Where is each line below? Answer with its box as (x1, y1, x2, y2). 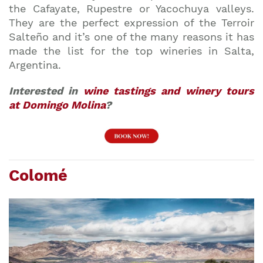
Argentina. (9, 58, 61, 71)
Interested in (9, 84, 83, 97)
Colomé (9, 166, 68, 185)
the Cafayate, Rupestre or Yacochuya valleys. (9, 2, 254, 15)
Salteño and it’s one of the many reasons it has (9, 30, 254, 43)
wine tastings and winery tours (83, 84, 255, 97)
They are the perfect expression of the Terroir (9, 16, 254, 29)
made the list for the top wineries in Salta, (9, 44, 254, 57)
